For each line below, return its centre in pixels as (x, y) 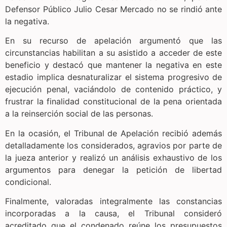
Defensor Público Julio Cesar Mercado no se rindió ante (113, 9)
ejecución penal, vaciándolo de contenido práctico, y (113, 89)
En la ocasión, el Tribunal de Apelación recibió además (113, 133)
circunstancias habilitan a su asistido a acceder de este (113, 53)
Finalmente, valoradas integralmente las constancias (113, 201)
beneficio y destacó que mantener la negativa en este (113, 65)
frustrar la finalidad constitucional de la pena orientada (113, 102)
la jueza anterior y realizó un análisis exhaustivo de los (113, 157)
